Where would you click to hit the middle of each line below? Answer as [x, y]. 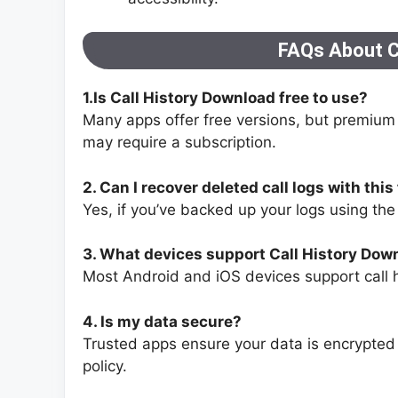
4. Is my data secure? [162, 321]
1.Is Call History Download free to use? [225, 98]
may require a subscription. [179, 143]
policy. [105, 366]
